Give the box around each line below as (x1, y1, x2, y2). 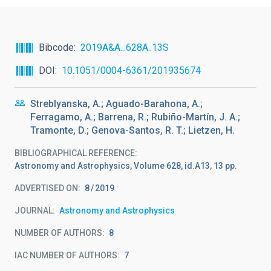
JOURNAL (15, 206, 53, 215)
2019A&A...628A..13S (80, 42, 169, 53)
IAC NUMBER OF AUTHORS (15, 250, 117, 260)
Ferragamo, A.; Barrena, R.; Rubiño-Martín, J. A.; (30, 111, 240, 123)
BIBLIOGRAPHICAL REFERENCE (15, 148, 135, 158)
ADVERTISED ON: (15, 183, 80, 193)
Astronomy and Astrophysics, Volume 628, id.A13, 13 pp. (15, 161, 237, 171)
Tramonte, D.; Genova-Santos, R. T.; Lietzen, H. (30, 125, 235, 136)
